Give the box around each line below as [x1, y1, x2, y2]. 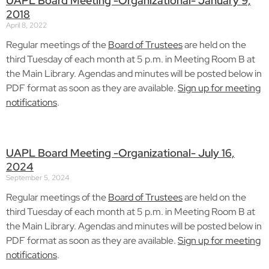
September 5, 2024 [6, 173, 69, 183]
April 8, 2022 [6, 20, 47, 30]
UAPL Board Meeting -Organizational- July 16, [6, 146, 235, 160]
